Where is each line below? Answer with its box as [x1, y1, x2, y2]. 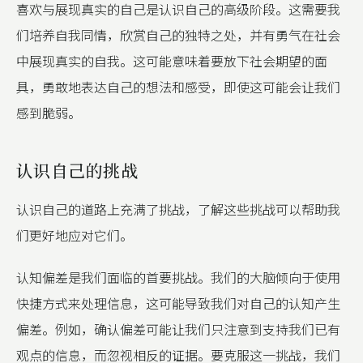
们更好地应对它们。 [16, 225, 133, 245]
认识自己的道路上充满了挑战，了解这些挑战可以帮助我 [16, 199, 340, 219]
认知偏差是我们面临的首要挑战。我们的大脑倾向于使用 [16, 267, 340, 287]
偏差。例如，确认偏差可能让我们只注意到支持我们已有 [16, 319, 340, 339]
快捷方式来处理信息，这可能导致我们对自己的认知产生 [16, 293, 340, 313]
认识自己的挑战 [16, 158, 138, 182]
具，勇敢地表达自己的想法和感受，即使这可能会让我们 [16, 77, 340, 96]
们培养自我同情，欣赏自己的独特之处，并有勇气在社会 [16, 25, 340, 45]
